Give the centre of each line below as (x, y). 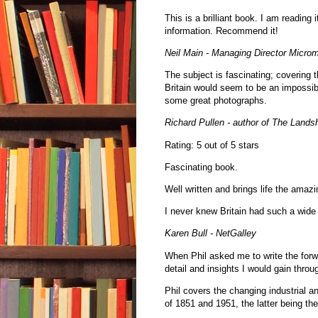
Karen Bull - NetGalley (212, 234)
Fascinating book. (201, 167)
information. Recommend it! (221, 31)
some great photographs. (216, 101)
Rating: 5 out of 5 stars (213, 145)
